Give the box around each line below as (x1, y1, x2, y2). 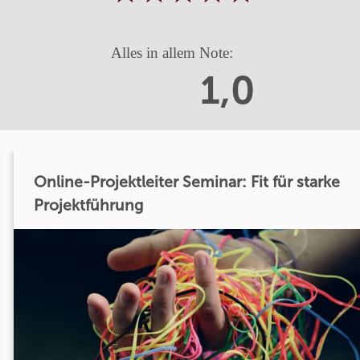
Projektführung (33, 195, 143, 215)
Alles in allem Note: (110, 43, 233, 61)
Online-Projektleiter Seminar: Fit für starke (33, 172, 340, 191)
